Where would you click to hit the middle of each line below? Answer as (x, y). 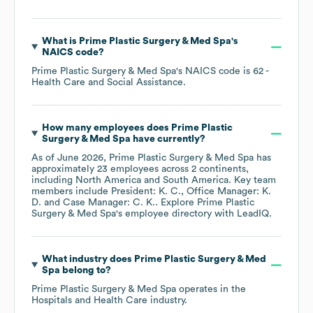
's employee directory (164, 214)
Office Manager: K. (229, 192)
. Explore (176, 203)
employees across (150, 169)
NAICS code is (219, 72)
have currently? (168, 139)
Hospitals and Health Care (89, 301)
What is (60, 42)
